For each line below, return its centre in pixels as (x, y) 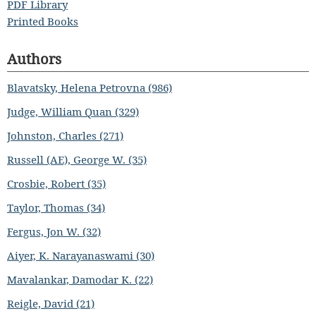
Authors (34, 59)
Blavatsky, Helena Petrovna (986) (90, 87)
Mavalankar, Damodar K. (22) (80, 279)
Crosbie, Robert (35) (56, 183)
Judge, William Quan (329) (73, 111)
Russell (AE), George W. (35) (77, 159)
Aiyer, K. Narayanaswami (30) (81, 255)
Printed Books (43, 21)
